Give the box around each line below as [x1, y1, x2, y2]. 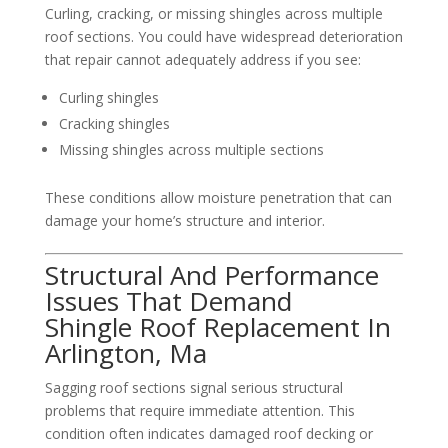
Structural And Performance [44, 256, 379, 293]
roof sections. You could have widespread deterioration [44, 26, 403, 46]
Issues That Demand [44, 282, 292, 319]
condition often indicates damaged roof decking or [44, 423, 373, 443]
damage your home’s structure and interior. [44, 210, 325, 230]
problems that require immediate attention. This [44, 400, 355, 420]
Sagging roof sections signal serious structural [44, 377, 343, 397]
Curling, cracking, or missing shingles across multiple [44, 3, 383, 23]
